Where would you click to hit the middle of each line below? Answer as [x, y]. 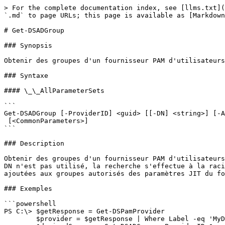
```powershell [30, 204]
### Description [34, 143]
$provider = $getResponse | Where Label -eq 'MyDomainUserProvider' [20, 219]
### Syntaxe [26, 76]
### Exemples [28, 189]
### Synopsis [28, 45]
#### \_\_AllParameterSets [54, 91]
